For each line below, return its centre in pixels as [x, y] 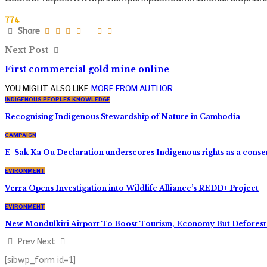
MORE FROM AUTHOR [132, 88]
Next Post [28, 50]
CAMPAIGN [21, 135]
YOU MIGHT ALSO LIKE [47, 88]
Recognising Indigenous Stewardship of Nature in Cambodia [122, 116]
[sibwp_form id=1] [40, 260]
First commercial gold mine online [87, 69]
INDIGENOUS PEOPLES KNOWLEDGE [58, 99]
